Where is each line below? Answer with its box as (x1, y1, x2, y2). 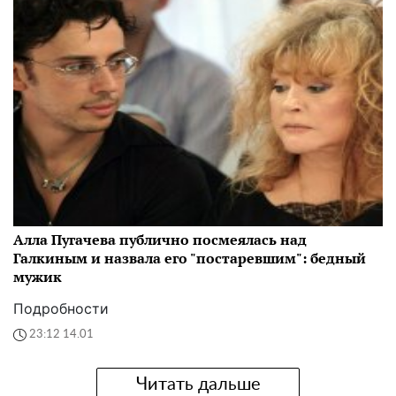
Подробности (13, 299, 109, 317)
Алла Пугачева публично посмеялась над (13, 229, 307, 249)
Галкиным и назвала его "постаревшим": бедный (13, 247, 366, 268)
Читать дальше (135, 376, 261, 394)
